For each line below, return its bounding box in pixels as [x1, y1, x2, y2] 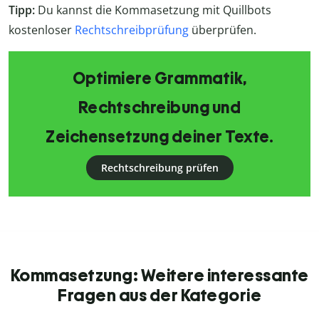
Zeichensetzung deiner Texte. [46, 127, 273, 147]
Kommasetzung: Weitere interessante [10, 265, 309, 286]
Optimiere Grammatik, [72, 68, 247, 89]
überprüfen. [189, 22, 256, 38]
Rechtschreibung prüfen [100, 161, 219, 175]
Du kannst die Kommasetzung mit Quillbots [38, 2, 271, 19]
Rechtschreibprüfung [75, 22, 189, 38]
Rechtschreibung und [78, 98, 241, 118]
